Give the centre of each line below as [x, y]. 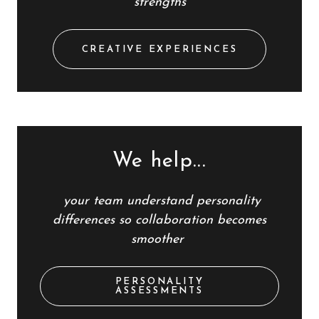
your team [90, 201]
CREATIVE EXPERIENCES [159, 49]
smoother [159, 240]
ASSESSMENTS [159, 291]
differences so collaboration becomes [159, 220]
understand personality [191, 201]
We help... [159, 161]
